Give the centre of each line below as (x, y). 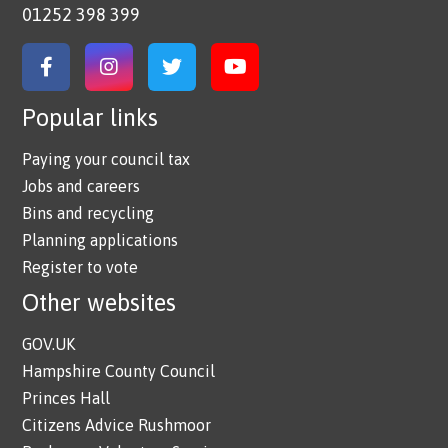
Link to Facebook (121, 79)
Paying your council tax (106, 158)
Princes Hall (66, 397)
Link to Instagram (187, 79)
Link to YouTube (305, 79)
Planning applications (100, 239)
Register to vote (80, 266)
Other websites (99, 302)
